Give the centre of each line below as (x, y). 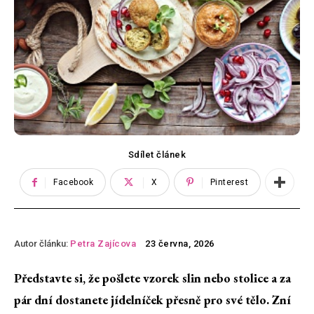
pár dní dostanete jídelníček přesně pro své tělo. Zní (152, 300)
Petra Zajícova (103, 243)
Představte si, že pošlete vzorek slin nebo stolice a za (152, 278)
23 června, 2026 (180, 244)
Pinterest (229, 183)
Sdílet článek (157, 155)
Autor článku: (41, 243)
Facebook (74, 183)
